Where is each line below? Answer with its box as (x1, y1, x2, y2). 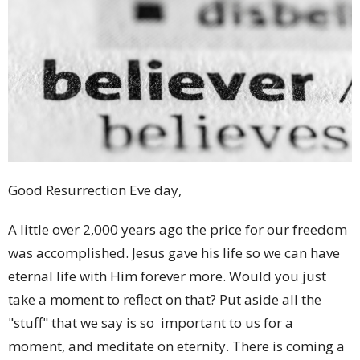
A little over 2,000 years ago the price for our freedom (8, 220, 347, 239)
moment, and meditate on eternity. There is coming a (8, 337, 345, 356)
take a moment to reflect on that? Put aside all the (8, 290, 321, 309)
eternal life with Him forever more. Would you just (8, 267, 326, 286)
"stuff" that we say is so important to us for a (8, 313, 293, 333)
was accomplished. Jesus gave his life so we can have (8, 243, 340, 263)
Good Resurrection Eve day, (8, 181, 182, 200)
